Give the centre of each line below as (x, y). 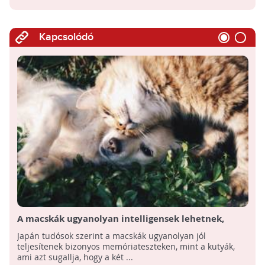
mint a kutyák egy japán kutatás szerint (106, 231)
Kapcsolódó (66, 37)
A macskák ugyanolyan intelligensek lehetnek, (120, 219)
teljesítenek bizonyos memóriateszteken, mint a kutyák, (126, 247)
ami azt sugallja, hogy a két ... (75, 257)
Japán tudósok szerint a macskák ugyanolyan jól (111, 236)
